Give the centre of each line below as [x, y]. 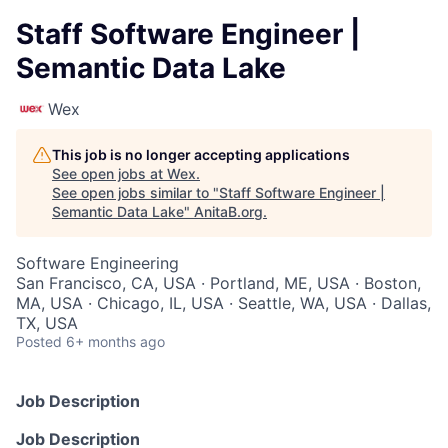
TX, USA [47, 323]
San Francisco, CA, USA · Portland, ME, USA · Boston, [218, 283]
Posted [39, 341]
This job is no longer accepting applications [201, 154]
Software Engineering [97, 263]
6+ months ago [115, 341]
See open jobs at [109, 173]
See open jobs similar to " [135, 192]
